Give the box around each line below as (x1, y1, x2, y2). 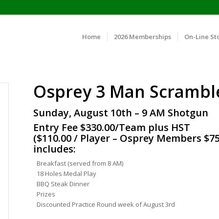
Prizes (37, 190, 56, 198)
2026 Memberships (114, 32, 172, 41)
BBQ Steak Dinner (37, 179, 90, 188)
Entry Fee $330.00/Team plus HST (33, 121, 191, 134)
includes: (33, 142, 76, 155)
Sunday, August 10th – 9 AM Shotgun (33, 106, 209, 119)
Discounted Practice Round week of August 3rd (37, 200, 175, 209)
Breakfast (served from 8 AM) (37, 159, 124, 168)
